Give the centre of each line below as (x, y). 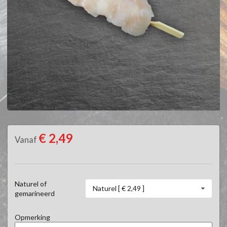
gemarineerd (35, 193)
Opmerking (32, 217)
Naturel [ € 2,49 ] (119, 188)
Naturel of (31, 183)
